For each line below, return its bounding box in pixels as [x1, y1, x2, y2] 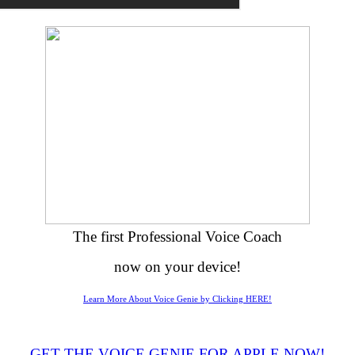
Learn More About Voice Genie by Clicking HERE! [83, 295, 272, 303]
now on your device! [114, 258, 241, 275]
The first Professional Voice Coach [73, 228, 282, 245]
